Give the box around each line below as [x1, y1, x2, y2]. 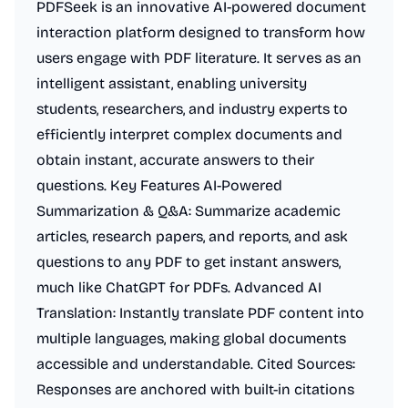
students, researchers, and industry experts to [36, 100, 348, 117]
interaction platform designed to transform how [36, 24, 365, 41]
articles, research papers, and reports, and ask [36, 228, 348, 245]
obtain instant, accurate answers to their [36, 151, 314, 168]
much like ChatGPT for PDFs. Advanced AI [36, 279, 321, 296]
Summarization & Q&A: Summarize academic [36, 202, 341, 219]
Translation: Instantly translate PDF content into [36, 304, 364, 321]
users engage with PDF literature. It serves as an [36, 49, 362, 66]
